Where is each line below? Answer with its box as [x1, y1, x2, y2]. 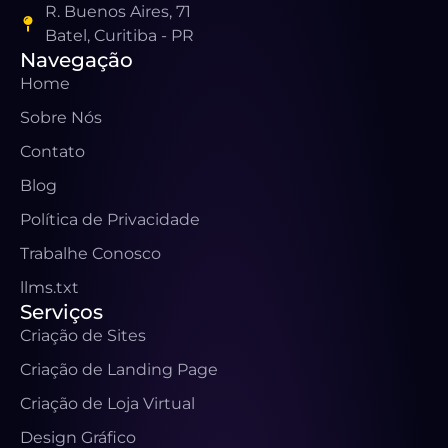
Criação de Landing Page [20, 360, 218, 380]
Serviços [20, 300, 103, 325]
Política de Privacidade [20, 210, 200, 230]
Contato [20, 142, 85, 162]
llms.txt [20, 278, 79, 298]
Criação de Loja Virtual [20, 394, 195, 414]
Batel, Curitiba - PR [45, 26, 194, 46]
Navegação [20, 48, 133, 73]
